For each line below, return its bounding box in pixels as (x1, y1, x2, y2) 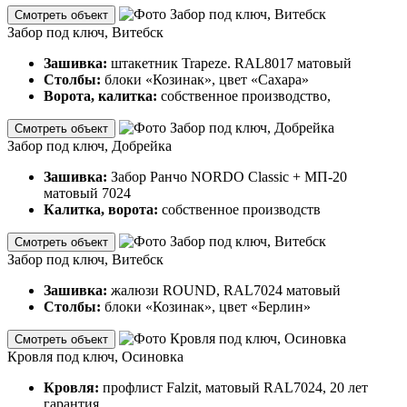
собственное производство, (157, 87, 331, 104)
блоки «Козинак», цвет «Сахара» (104, 71, 309, 87)
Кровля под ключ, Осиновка (7, 348, 184, 364)
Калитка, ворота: (44, 201, 158, 217)
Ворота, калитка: (44, 87, 157, 104)
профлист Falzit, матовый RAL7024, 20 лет (103, 379, 368, 395)
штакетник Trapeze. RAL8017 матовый (111, 55, 352, 71)
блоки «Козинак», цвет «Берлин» (104, 298, 311, 314)
